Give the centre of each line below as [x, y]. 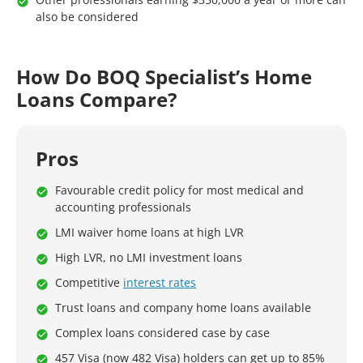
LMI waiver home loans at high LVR [149, 232]
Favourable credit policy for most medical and [179, 190]
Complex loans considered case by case [162, 333]
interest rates [160, 282]
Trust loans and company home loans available [183, 307]
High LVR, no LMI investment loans [149, 257]
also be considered [87, 17]
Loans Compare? [96, 99]
